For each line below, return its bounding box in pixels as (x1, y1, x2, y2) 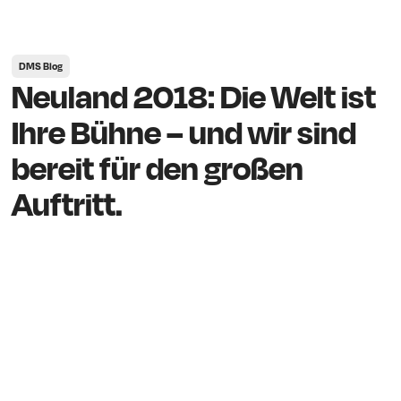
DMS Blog (19, 59, 64, 73)
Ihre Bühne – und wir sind (12, 111, 357, 151)
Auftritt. (12, 183, 124, 223)
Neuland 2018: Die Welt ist (12, 75, 377, 115)
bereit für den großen (12, 147, 304, 187)
